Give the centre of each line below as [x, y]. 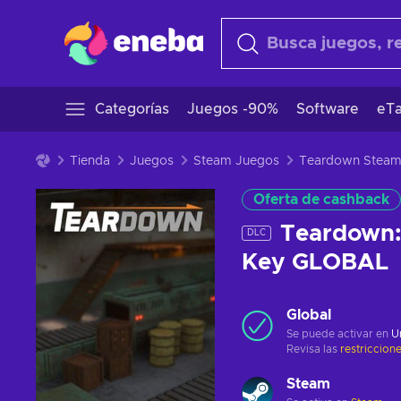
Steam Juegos [236, 161]
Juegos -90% [233, 109]
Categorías [132, 109]
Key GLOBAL [315, 262]
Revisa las [313, 349]
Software [328, 109]
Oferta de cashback [321, 200]
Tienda [90, 161]
